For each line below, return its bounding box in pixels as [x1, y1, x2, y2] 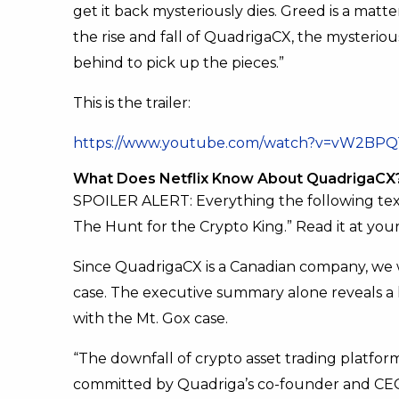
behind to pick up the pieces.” [73, 54, 284, 72]
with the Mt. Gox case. [73, 310, 228, 328]
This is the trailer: [73, 94, 191, 112]
